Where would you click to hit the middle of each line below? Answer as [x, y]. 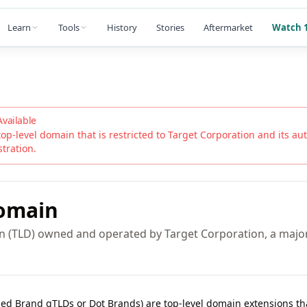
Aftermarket [228, 27]
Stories [170, 27]
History [122, 27]
